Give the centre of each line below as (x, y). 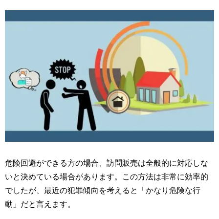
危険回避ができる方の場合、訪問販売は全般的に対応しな (107, 163)
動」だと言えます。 (40, 204)
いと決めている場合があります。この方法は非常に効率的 (107, 176)
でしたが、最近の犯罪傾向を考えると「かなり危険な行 (103, 190)
